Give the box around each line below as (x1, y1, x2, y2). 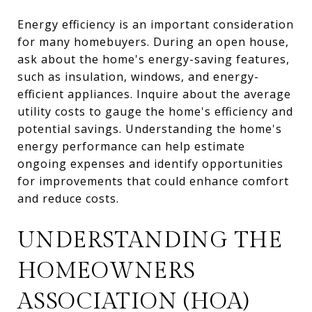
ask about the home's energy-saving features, (17, 51, 290, 67)
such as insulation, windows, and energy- (17, 68, 259, 84)
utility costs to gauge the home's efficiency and (17, 103, 293, 119)
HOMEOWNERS (17, 257, 196, 284)
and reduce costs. (17, 190, 119, 206)
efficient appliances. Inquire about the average (17, 86, 291, 102)
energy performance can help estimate (17, 138, 245, 154)
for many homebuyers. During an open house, (17, 33, 289, 49)
